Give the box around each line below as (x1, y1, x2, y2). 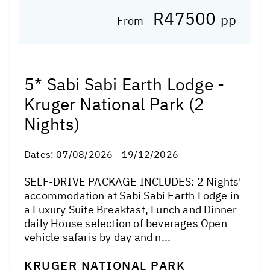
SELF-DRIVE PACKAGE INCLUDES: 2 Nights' (24, 174, 242, 189)
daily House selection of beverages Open (24, 216, 227, 230)
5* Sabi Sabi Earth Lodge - (24, 72, 225, 95)
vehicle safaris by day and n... (24, 230, 171, 244)
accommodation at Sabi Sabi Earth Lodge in (24, 188, 240, 202)
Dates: (24, 148, 57, 160)
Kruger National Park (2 (24, 92, 205, 115)
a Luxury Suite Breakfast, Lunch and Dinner (24, 202, 237, 216)
